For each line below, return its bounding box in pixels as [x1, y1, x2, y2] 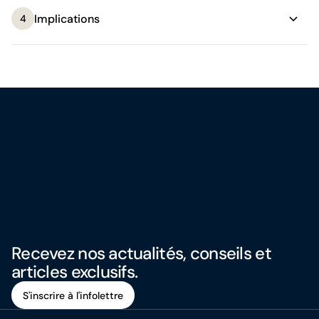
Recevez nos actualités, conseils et [11, 242, 271, 265]
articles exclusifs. [11, 261, 138, 283]
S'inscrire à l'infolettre [23, 289, 123, 303]
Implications [34, 11, 100, 26]
